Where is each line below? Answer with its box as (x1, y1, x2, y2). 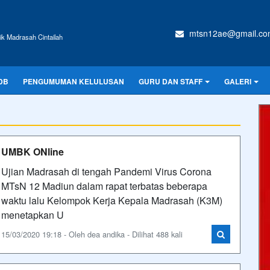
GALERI (224, 76, 251, 87)
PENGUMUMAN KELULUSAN (23, 76, 124, 87)
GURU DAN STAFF (139, 76, 202, 87)
